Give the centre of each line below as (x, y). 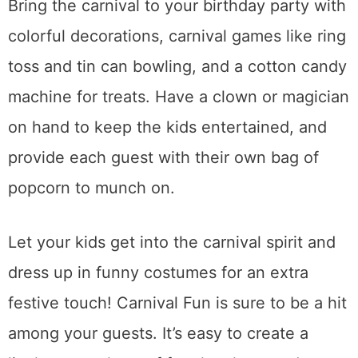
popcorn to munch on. (91, 188)
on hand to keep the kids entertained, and (167, 127)
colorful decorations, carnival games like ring (177, 36)
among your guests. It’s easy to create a (158, 334)
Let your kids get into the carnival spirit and (172, 243)
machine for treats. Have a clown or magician (179, 97)
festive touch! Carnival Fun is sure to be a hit (177, 303)
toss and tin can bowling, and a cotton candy (177, 67)
